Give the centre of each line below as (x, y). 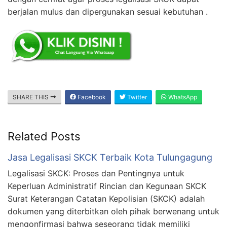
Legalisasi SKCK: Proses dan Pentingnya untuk (96, 173)
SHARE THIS (31, 97)
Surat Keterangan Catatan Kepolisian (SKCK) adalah (106, 198)
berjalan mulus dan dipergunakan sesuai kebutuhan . (108, 11)
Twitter (136, 97)
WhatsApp (182, 97)
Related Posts (44, 136)
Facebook (91, 97)
